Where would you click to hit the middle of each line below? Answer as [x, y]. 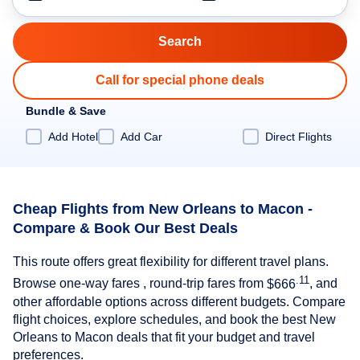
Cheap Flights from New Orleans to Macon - [163, 209]
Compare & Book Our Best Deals [125, 228]
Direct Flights [299, 136]
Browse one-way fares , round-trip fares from [140, 284]
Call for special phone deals [180, 80]
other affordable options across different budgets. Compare [179, 301]
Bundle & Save [66, 111]
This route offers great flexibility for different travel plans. [171, 262]
